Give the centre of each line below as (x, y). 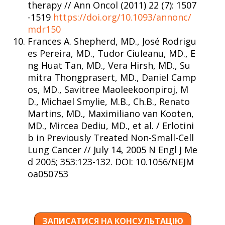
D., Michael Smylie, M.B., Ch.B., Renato (109, 101)
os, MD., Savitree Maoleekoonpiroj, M (108, 89)
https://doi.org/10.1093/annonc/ (122, 17)
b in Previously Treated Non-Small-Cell (111, 137)
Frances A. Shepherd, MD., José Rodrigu (112, 41)
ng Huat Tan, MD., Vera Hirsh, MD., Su (109, 65)
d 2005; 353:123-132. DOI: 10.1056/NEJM (111, 161)
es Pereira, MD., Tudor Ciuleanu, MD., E (111, 53)
